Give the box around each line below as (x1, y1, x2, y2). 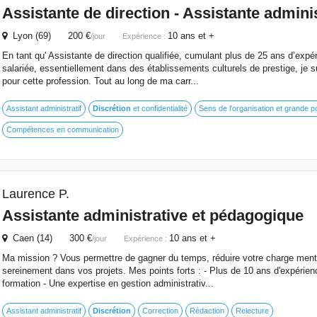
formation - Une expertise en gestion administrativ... (1, 278, 214, 289)
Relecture (235, 306, 269, 315)
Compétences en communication (6, 125, 119, 134)
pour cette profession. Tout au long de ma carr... (1, 76, 199, 86)
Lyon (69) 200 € (6, 30, 91, 41)
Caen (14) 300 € (6, 233, 92, 243)
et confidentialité (130, 104, 188, 113)
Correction (142, 306, 178, 315)
